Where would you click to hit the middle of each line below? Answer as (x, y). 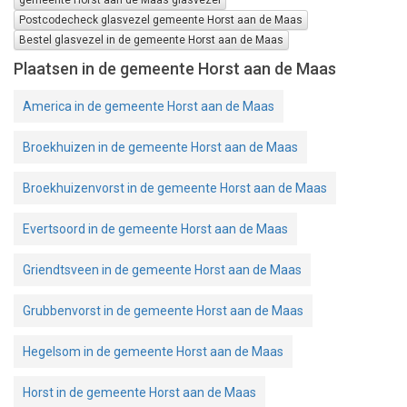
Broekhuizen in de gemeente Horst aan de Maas (160, 148)
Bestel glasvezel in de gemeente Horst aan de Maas (151, 40)
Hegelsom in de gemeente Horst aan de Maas (153, 352)
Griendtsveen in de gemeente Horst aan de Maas (162, 270)
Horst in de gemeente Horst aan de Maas (139, 393)
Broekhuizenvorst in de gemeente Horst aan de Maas (175, 189)
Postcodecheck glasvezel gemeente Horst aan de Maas (161, 20)
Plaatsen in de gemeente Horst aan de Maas (175, 69)
